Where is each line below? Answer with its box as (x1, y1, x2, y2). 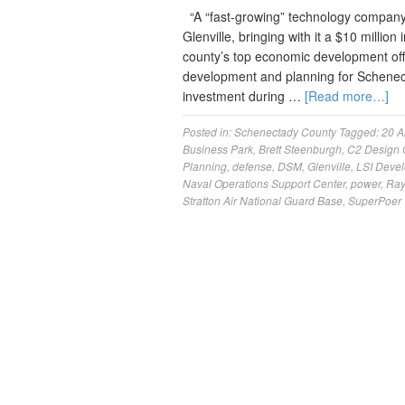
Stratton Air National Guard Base (183, 193, 343, 208)
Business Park (183, 141, 253, 156)
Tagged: (339, 124, 381, 139)
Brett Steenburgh (259, 141, 342, 156)
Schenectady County (234, 124, 336, 139)
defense (232, 158, 272, 174)
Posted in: (183, 124, 234, 139)
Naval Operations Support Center (183, 175, 345, 191)
